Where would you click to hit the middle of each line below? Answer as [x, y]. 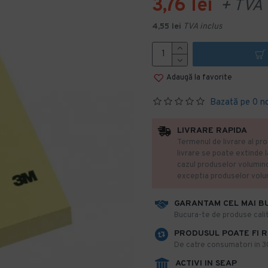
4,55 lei [167, 27]
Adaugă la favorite [199, 77]
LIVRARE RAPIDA [212, 131]
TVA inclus [203, 27]
